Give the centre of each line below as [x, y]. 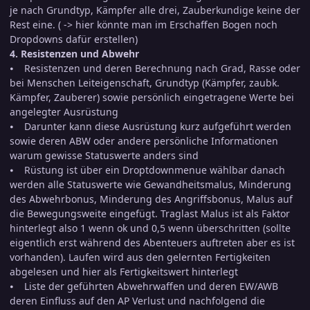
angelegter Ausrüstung [64, 112]
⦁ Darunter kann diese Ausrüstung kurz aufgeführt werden [151, 127]
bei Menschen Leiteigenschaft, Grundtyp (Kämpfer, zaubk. [145, 83]
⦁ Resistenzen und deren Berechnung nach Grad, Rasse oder [155, 69]
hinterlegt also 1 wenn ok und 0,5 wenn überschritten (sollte [150, 228]
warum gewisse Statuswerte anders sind [104, 156]
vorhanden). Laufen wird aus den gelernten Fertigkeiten [140, 257]
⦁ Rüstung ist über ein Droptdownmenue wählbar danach [147, 170]
